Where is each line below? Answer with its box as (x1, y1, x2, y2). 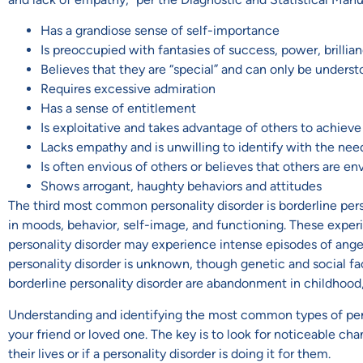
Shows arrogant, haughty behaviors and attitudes (41, 178, 322, 194)
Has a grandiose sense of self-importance (41, 23, 280, 39)
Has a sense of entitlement (41, 100, 196, 117)
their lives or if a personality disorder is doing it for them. (8, 345, 331, 361)
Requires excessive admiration (41, 81, 216, 97)
